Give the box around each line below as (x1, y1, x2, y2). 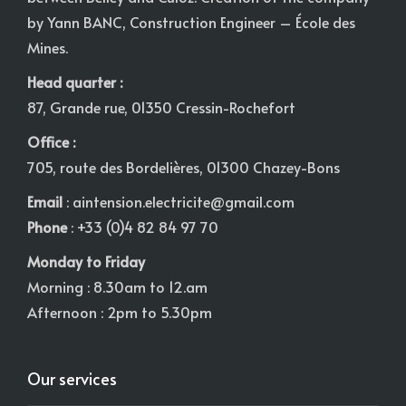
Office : (27, 130, 75, 151)
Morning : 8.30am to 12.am (27, 275, 208, 296)
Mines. (27, 36, 68, 57)
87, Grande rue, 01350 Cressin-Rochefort (27, 96, 295, 117)
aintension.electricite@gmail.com (72, 190, 295, 211)
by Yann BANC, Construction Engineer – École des (27, 11, 355, 32)
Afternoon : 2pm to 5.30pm (27, 301, 212, 322)
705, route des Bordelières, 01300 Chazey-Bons (27, 156, 340, 177)
